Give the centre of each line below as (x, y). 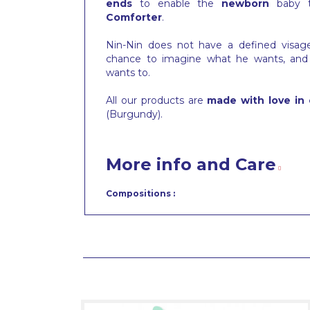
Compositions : (140, 194)
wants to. (128, 73)
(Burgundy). (134, 115)
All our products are (157, 101)
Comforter (134, 18)
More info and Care (191, 165)
